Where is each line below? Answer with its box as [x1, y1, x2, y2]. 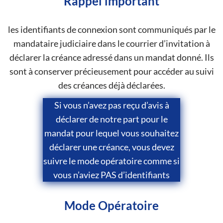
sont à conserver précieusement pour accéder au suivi [9, 65, 214, 77]
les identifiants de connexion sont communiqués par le [7, 23, 216, 35]
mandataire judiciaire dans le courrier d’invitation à [13, 37, 210, 49]
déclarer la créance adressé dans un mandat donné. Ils [9, 51, 214, 63]
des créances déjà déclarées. [58, 79, 165, 91]
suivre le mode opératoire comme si [43, 155, 180, 167]
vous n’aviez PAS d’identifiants [53, 169, 170, 181]
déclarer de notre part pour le [55, 113, 168, 125]
